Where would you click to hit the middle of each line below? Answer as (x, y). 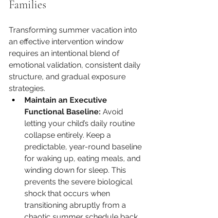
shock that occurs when (68, 194)
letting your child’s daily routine (81, 124)
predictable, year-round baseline (84, 147)
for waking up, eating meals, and (83, 159)
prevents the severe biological (79, 182)
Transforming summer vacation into (74, 30)
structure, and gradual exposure (68, 77)
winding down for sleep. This (76, 170)
